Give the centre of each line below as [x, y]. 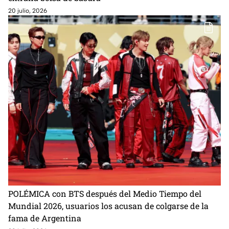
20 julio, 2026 [28, 10]
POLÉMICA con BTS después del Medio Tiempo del [105, 194]
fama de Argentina [45, 218]
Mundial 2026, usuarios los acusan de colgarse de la [108, 206]
